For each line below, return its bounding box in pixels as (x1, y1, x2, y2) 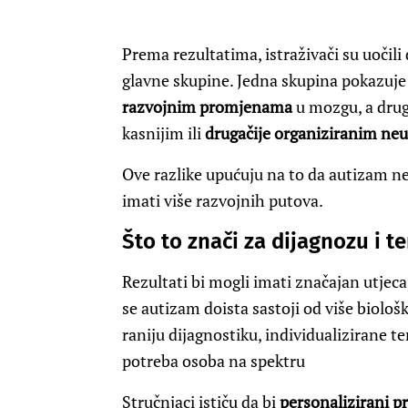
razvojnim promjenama (122, 96, 292, 118)
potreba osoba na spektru (122, 350, 305, 372)
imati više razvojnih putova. (122, 189, 323, 212)
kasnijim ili (122, 122, 205, 145)
